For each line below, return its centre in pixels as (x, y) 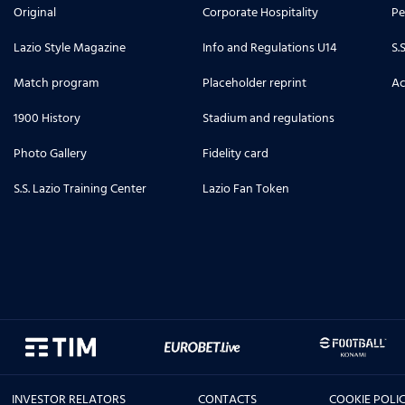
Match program (56, 83)
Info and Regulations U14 (270, 48)
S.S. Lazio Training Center (80, 189)
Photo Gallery (50, 154)
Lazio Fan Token (246, 189)
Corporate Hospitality (260, 13)
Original (35, 13)
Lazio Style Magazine (70, 48)
